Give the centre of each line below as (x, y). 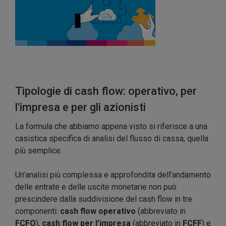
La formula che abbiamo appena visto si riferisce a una (111, 127)
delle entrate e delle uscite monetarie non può (96, 187)
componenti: (37, 211)
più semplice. (39, 151)
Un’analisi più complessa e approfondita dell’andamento (113, 175)
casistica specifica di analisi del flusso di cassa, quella (112, 139)
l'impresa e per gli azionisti (80, 107)
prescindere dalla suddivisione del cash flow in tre (104, 199)
